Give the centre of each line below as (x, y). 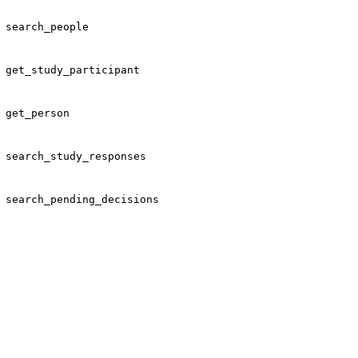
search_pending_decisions (82, 199)
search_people (47, 26)
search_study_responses (76, 156)
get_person (38, 113)
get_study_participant (73, 70)
